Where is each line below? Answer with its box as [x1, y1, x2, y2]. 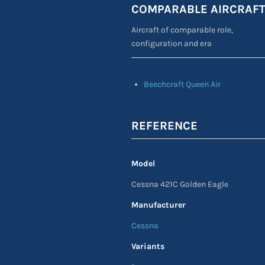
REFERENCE [131, 119, 198, 133]
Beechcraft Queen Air [143, 79, 221, 90]
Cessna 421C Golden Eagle [131, 179, 228, 190]
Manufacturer [131, 200, 186, 211]
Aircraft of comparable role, [131, 25, 233, 35]
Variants [131, 241, 164, 251]
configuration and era [131, 38, 212, 49]
